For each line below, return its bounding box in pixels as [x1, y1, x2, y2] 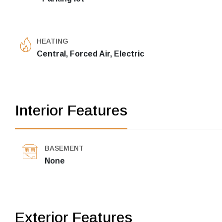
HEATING [37, 37, 68, 45]
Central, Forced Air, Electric [37, 50, 144, 58]
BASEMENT [45, 144, 84, 152]
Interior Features [15, 102, 127, 118]
